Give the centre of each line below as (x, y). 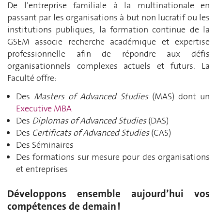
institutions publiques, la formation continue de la (108, 30)
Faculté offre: (32, 78)
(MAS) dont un (179, 96)
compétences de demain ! (64, 206)
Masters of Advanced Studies (91, 96)
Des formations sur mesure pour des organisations (113, 157)
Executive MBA (44, 108)
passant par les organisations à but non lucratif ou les (108, 17)
